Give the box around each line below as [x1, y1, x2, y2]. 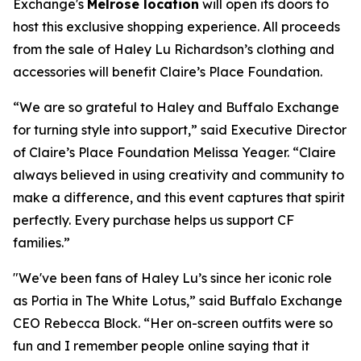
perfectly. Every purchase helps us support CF [13, 212, 294, 228]
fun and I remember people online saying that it [13, 338, 309, 354]
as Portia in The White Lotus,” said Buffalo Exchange [13, 293, 342, 309]
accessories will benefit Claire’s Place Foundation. [13, 64, 322, 80]
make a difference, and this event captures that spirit [13, 189, 345, 205]
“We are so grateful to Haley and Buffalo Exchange [13, 99, 339, 115]
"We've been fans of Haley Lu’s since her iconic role [13, 270, 332, 286]
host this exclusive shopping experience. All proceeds [13, 19, 340, 35]
